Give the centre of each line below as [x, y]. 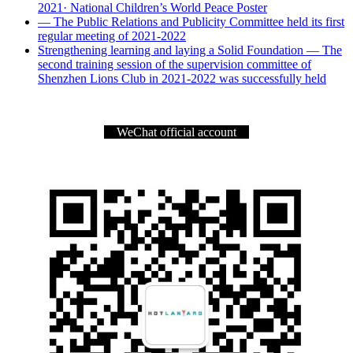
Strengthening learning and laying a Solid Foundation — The [190, 50]
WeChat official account [176, 132]
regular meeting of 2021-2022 [112, 35]
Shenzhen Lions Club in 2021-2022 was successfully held [182, 78]
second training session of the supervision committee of [175, 64]
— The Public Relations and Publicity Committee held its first [191, 21]
